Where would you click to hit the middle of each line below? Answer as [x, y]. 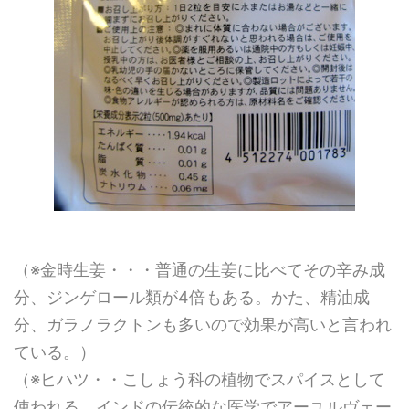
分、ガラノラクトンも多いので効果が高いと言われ [203, 325]
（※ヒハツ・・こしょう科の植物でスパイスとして [199, 379]
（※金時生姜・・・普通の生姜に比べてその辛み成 [199, 270]
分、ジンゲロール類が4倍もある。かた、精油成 [192, 297]
